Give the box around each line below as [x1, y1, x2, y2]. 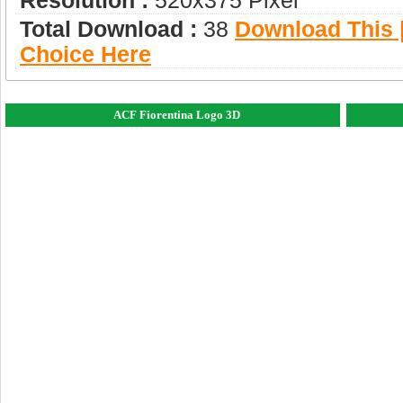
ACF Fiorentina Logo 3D [112, 108, 240, 122]
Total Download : [20, 17, 197, 42]
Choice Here [20, 42, 151, 67]
